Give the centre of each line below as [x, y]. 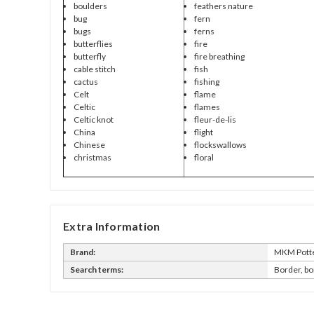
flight [203, 132]
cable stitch [94, 69]
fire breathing [219, 56]
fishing [206, 81]
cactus [86, 81]
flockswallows [220, 144]
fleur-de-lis [215, 119]
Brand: [83, 252]
